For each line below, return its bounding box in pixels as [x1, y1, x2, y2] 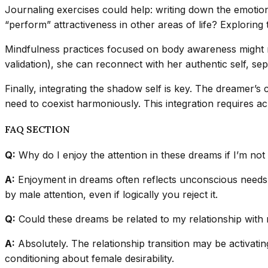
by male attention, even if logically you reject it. [5, 188, 218, 201]
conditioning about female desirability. [5, 252, 174, 265]
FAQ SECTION [5, 123, 70, 135]
